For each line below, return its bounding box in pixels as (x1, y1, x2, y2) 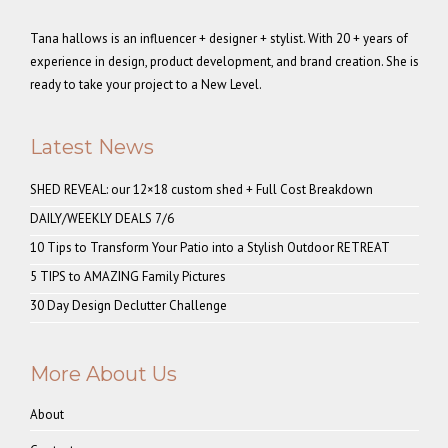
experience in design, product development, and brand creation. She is (30, 53, 419, 70)
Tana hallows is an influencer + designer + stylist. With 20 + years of (30, 30, 408, 47)
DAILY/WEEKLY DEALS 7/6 (30, 210, 174, 227)
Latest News (30, 135, 154, 159)
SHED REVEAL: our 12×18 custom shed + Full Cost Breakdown (30, 181, 373, 198)
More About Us (30, 362, 177, 386)
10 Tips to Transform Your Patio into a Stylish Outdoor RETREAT (30, 239, 390, 256)
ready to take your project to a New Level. (30, 76, 262, 93)
